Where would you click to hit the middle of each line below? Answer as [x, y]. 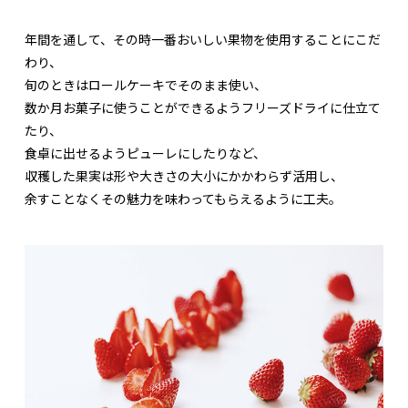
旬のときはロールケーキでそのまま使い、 [146, 85]
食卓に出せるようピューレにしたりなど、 [145, 153]
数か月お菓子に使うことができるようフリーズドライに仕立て [203, 108]
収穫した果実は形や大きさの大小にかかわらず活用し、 [184, 176]
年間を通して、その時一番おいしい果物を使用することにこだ [203, 40]
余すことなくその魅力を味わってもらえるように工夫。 [183, 199]
